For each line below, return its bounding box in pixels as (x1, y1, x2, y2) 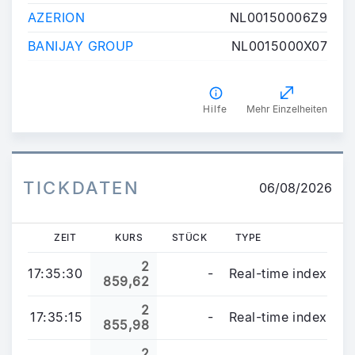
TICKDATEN (23, 177, 140, 198)
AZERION (28, 9, 86, 25)
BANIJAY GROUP (28, 37, 134, 54)
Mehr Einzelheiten (246, 102, 327, 115)
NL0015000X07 (231, 37, 327, 54)
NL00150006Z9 (229, 9, 327, 25)
